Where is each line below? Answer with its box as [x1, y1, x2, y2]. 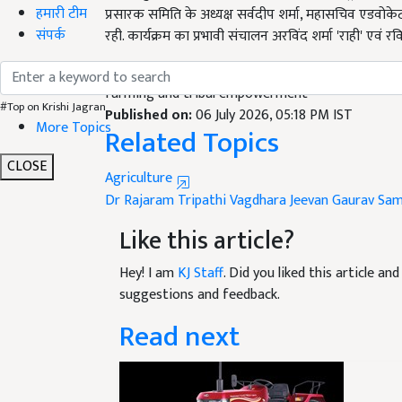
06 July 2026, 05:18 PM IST [196, 82, 353, 106]
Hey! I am [119, 240, 178, 264]
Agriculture [105, 144, 176, 169]
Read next [119, 292, 240, 339]
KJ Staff [178, 240, 223, 264]
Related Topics [105, 98, 279, 145]
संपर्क [36, 22, 66, 48]
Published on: [105, 82, 196, 106]
